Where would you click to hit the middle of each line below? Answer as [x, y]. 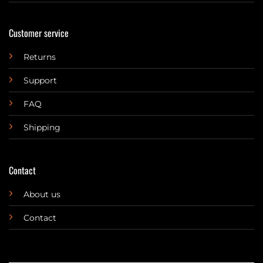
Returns [39, 57]
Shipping [42, 128]
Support [40, 81]
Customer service [38, 33]
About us [42, 194]
